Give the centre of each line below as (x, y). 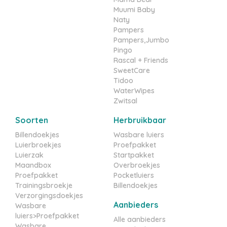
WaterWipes (134, 91)
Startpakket (134, 155)
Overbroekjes (137, 165)
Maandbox (33, 165)
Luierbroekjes (38, 145)
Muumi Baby (134, 10)
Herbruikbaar (140, 120)
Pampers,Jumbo (141, 40)
